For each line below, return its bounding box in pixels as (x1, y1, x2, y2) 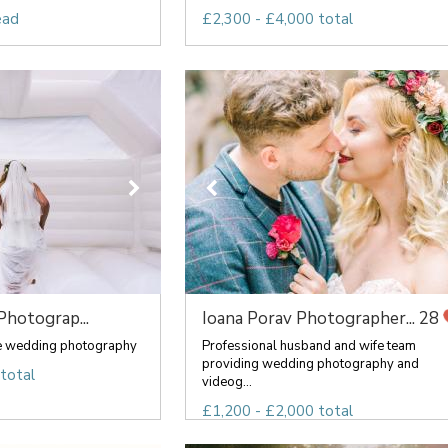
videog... (201, 373, 252, 391)
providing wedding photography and (201, 355, 419, 373)
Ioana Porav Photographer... (201, 307, 415, 330)
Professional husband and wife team (201, 337, 416, 355)
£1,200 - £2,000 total (201, 401, 353, 421)
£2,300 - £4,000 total (201, 9, 353, 29)
